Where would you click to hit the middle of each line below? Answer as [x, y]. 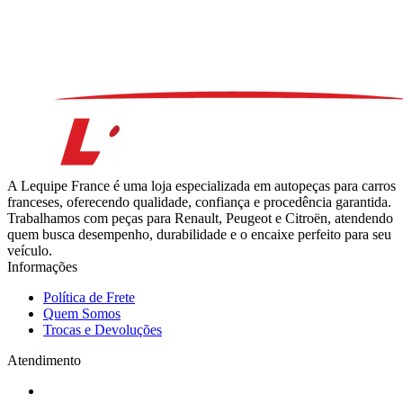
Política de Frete [89, 297]
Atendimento [44, 360]
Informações [42, 266]
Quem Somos [82, 313]
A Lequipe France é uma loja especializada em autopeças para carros [201, 185]
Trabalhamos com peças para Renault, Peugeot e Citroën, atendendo [200, 218]
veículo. [30, 250]
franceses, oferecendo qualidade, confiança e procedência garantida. [199, 201]
